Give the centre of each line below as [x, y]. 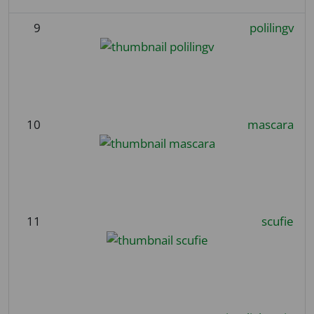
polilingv [271, 27]
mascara [270, 124]
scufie [277, 221]
